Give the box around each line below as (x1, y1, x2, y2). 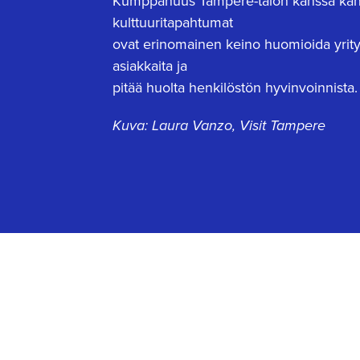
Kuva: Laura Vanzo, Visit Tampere (112, 115, 325, 136)
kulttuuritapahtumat (112, 12, 233, 33)
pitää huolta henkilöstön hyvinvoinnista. (112, 77, 358, 98)
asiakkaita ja (112, 55, 187, 76)
